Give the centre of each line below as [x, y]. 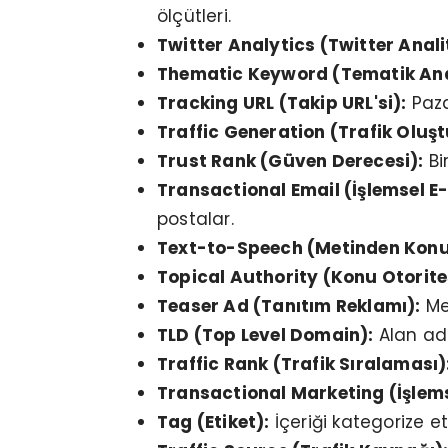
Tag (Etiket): [213, 422]
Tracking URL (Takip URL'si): [282, 103]
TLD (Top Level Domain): [265, 335]
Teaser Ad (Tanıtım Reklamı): [289, 306]
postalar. [195, 219]
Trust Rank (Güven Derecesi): [290, 161]
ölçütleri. [194, 16]
